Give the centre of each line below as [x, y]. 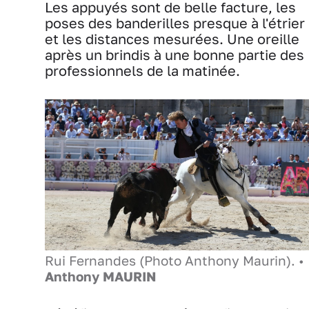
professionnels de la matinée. [142, 71]
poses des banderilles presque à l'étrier [175, 23]
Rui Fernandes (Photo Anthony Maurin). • [175, 261]
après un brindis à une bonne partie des [175, 55]
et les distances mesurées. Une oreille [172, 39]
